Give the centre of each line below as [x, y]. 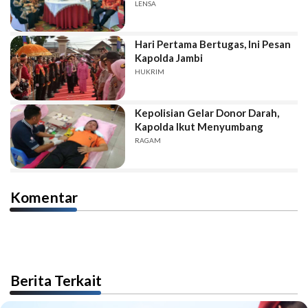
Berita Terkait [56, 280]
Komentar [44, 197]
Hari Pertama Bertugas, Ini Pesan [213, 44]
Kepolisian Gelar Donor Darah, [207, 112]
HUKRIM [150, 72]
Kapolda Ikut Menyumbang [199, 126]
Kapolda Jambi [169, 58]
